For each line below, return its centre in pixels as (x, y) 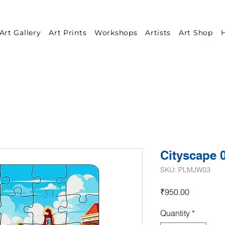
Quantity (175, 213)
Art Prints (68, 33)
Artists (158, 33)
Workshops (116, 33)
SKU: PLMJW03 (185, 170)
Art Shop (196, 33)
